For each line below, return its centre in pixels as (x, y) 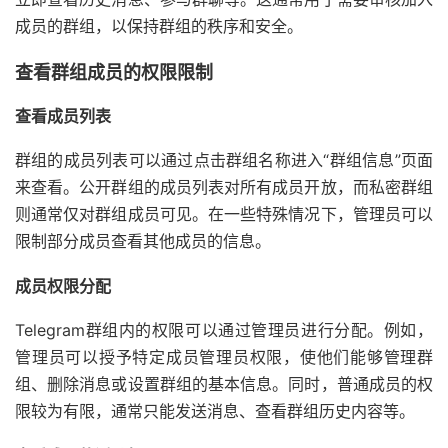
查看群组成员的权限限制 (114, 73)
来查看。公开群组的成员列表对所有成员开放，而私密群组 (224, 187)
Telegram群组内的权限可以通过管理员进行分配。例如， (224, 330)
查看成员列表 (63, 116)
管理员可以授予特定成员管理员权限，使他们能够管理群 (224, 357)
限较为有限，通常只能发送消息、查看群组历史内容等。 (215, 411)
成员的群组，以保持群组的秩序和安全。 (159, 26)
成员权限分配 (63, 286)
